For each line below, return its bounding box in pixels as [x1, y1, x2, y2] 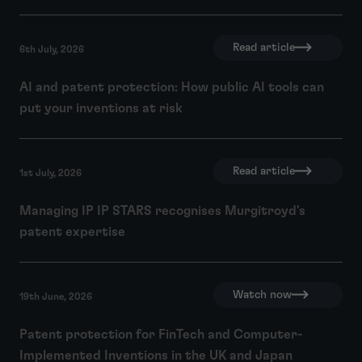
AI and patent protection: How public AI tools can [19, 80, 324, 94]
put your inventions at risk [19, 101, 183, 115]
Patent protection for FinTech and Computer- [19, 327, 303, 341]
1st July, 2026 [19, 167, 82, 178]
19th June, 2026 [19, 291, 92, 301]
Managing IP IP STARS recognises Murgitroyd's [19, 204, 305, 217]
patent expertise [19, 225, 125, 238]
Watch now [233, 288, 292, 301]
